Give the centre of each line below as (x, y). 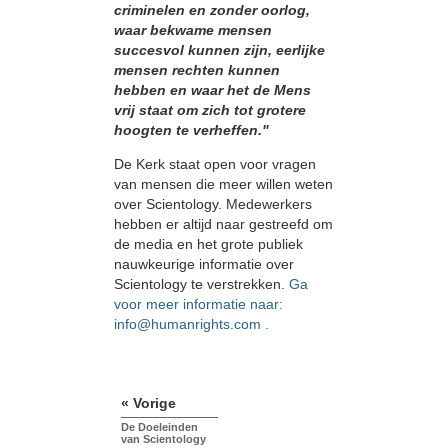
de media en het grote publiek (208, 244)
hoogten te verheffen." (191, 130)
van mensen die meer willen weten (223, 184)
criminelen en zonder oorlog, (212, 10)
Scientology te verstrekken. (201, 284)
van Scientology (163, 438)
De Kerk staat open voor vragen (215, 164)
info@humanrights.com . (191, 324)
